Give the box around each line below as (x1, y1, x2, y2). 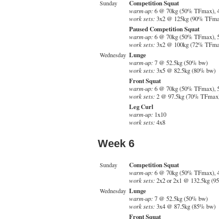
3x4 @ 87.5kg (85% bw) (155, 202, 216, 211)
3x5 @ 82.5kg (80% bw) (155, 66, 216, 75)
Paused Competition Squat (129, 24, 199, 34)
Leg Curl (129, 102, 153, 111)
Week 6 (98, 137, 134, 150)
